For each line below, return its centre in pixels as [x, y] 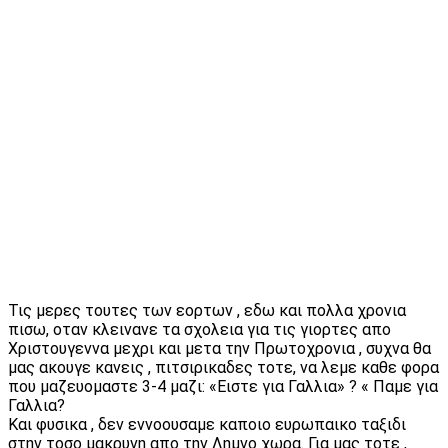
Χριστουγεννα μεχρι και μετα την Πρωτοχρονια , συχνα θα [219, 348]
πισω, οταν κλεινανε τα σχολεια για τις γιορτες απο [199, 329]
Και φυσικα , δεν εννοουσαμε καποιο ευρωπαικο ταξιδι [207, 424]
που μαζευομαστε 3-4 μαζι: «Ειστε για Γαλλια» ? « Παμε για [223, 386]
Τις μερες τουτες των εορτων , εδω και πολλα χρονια [207, 310]
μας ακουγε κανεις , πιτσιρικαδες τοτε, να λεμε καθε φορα [223, 367]
